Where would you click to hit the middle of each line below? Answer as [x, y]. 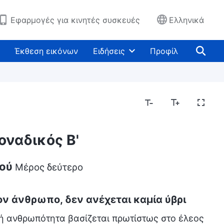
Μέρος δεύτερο [49, 167]
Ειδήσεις [109, 51]
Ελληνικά [186, 20]
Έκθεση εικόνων [46, 51]
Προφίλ [164, 51]
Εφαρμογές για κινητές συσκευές [75, 20]
